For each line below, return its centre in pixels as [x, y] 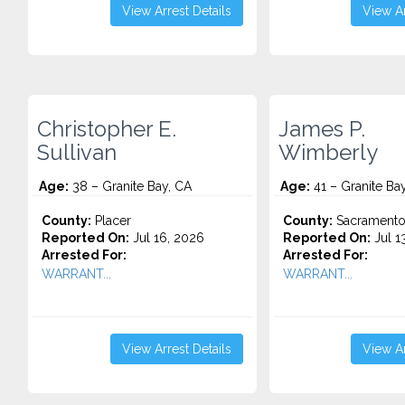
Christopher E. [107, 129]
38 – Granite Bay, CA [130, 186]
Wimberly [328, 153]
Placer [111, 221]
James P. [321, 129]
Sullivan [77, 153]
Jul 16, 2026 [167, 238]
